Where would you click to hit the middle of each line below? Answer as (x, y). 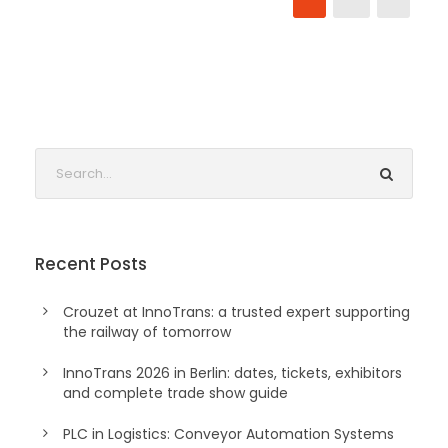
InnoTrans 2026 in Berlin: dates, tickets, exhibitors (232, 373)
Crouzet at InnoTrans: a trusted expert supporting (236, 312)
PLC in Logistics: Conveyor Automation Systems (228, 434)
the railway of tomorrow (147, 332)
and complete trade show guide (175, 393)
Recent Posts (91, 264)
